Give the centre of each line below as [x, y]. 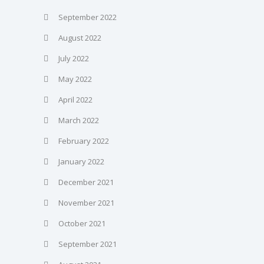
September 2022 [88, 17]
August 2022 [80, 37]
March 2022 [79, 120]
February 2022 [84, 141]
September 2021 [88, 244]
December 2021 [86, 182]
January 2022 [81, 161]
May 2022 [75, 79]
